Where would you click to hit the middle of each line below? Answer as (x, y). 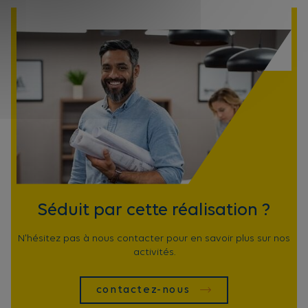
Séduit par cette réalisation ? (154, 210)
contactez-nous (143, 290)
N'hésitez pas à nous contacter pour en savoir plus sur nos (154, 239)
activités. (154, 252)
